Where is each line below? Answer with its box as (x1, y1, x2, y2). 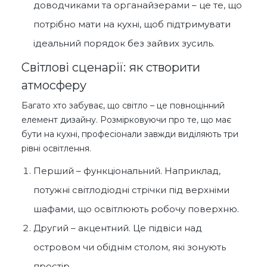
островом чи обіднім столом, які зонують (33, 241, 226, 253)
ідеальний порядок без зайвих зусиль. (33, 38, 215, 49)
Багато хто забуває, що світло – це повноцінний (21, 100, 225, 111)
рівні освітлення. (21, 143, 91, 154)
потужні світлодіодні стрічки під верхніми (33, 184, 229, 196)
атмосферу (21, 78, 86, 93)
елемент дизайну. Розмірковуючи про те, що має (21, 114, 231, 126)
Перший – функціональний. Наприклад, (33, 165, 221, 177)
